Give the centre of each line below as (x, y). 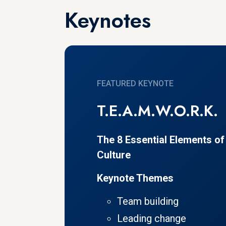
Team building (148, 202)
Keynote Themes (135, 178)
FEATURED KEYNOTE (135, 84)
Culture (114, 155)
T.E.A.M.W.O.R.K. (157, 111)
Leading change (152, 219)
